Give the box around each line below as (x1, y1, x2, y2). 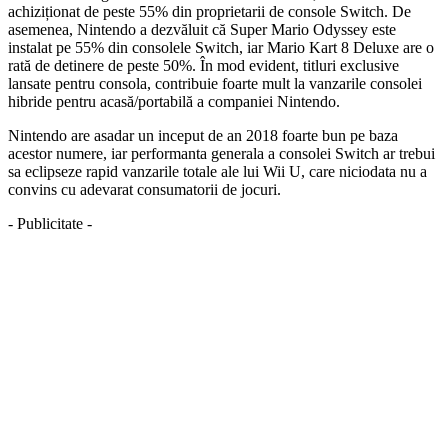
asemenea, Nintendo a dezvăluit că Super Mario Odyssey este (8, 20, 396, 38)
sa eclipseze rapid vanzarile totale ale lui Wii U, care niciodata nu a (8, 162, 427, 180)
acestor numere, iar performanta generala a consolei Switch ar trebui (8, 144, 435, 162)
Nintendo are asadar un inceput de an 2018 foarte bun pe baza (8, 126, 398, 144)
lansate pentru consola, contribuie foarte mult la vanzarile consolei (8, 74, 422, 92)
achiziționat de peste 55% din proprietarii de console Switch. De (8, 2, 411, 20)
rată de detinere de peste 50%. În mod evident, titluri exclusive (8, 56, 399, 74)
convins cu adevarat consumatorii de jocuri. (8, 180, 281, 198)
